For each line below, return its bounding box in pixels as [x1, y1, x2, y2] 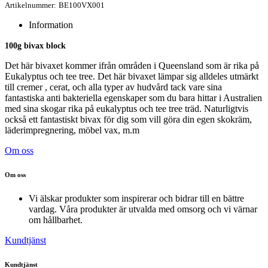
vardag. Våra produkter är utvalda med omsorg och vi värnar [29, 203, 257, 214]
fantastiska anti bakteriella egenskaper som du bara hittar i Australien [5, 92, 262, 103]
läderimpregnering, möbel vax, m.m [5, 124, 142, 135]
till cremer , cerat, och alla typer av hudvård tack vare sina [5, 81, 222, 92]
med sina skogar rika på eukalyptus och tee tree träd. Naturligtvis [5, 103, 248, 114]
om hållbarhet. [29, 214, 83, 225]
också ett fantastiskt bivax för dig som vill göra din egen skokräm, [5, 114, 252, 124]
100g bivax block [5, 41, 66, 50]
